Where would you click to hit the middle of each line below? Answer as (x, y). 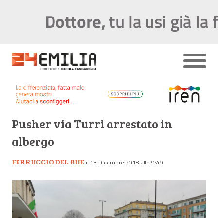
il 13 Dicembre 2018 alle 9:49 (124, 162)
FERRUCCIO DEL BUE (48, 161)
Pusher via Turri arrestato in (92, 124)
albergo (33, 141)
